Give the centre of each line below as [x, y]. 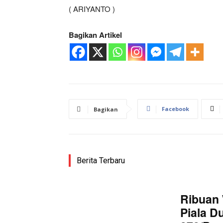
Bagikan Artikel [95, 35]
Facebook [175, 109]
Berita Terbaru [101, 160]
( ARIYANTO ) [92, 8]
